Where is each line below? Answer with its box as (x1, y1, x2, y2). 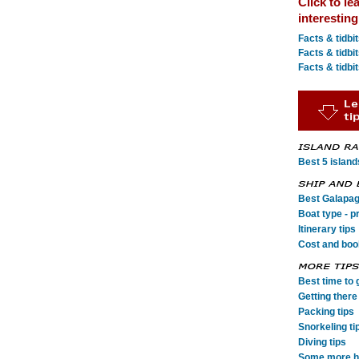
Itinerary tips (297, 224, 356, 235)
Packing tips (297, 306, 354, 317)
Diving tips (297, 337, 346, 348)
